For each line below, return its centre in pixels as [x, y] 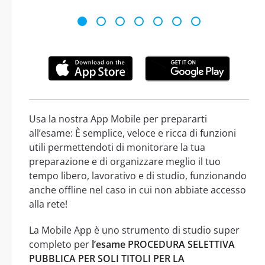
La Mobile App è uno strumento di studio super [134, 230]
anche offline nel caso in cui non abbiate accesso [138, 190]
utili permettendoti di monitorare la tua [117, 147]
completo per [60, 244]
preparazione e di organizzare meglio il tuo [125, 161]
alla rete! [48, 204]
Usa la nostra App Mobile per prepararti [118, 119]
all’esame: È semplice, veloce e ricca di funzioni [132, 133]
